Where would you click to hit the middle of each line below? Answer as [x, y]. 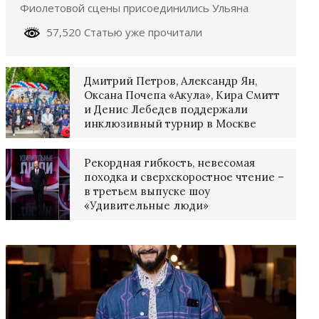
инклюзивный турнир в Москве [170, 123]
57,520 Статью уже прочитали [121, 32]
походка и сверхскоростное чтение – [184, 177]
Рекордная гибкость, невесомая [169, 162]
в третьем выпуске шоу [147, 191]
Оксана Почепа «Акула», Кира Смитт [183, 95]
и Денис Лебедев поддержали [166, 109]
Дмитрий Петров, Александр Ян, [171, 80]
